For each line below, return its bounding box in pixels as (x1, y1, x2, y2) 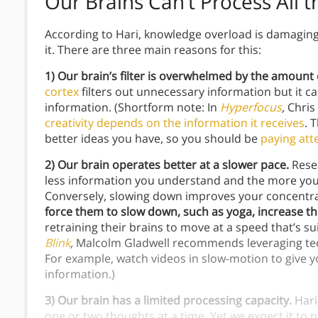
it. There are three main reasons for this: (45, 42, 261, 58)
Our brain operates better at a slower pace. (57, 157, 289, 173)
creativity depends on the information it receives (45, 115, 305, 131)
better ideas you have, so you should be (45, 131, 261, 147)
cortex (45, 84, 79, 100)
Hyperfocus (220, 99, 282, 116)
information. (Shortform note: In (45, 99, 220, 116)
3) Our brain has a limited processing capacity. (45, 292, 295, 309)
